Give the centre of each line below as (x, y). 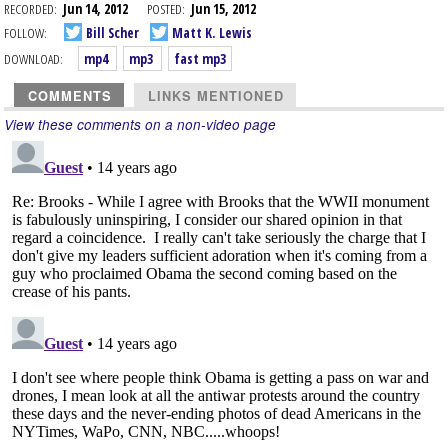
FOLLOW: (25, 32)
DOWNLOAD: (33, 58)
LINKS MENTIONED (216, 96)
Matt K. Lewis (210, 32)
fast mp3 (200, 58)
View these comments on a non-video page (140, 124)
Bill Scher (111, 32)
